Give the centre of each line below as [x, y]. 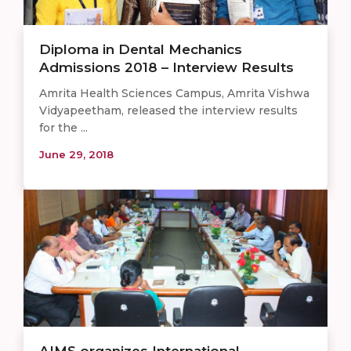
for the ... [63, 127]
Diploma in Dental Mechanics [141, 49]
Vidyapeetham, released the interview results [168, 110]
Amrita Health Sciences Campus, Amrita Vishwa [174, 93]
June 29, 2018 [76, 154]
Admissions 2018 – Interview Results [166, 67]
